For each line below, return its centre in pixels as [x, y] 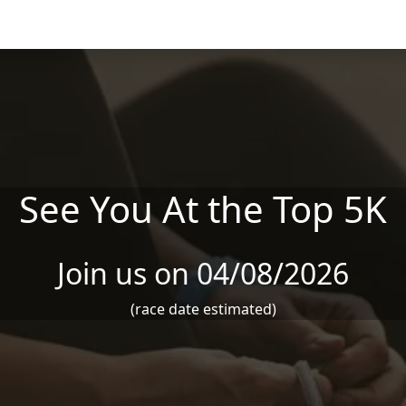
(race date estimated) [203, 309]
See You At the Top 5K [203, 209]
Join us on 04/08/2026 [203, 273]
